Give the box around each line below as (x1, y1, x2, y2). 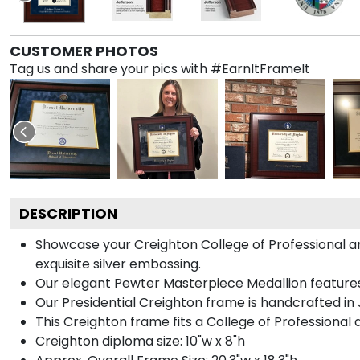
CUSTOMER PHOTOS (10, 40, 158, 61)
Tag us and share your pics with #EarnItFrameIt (10, 59, 310, 78)
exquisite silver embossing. (35, 254, 201, 273)
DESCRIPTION (19, 202, 117, 223)
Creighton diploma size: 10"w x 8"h (35, 331, 245, 350)
